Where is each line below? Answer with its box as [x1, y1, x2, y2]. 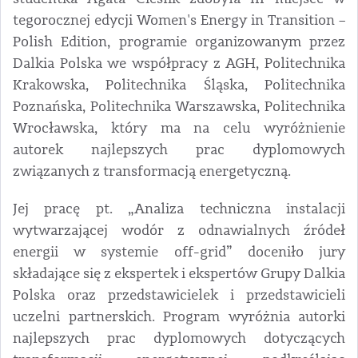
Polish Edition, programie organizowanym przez [13, 33, 345, 51]
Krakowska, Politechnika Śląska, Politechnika [13, 76, 345, 94]
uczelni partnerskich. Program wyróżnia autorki [13, 308, 345, 326]
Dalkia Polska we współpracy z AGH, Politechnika [13, 54, 345, 73]
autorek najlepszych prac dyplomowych [13, 141, 345, 159]
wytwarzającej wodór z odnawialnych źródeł [13, 221, 345, 240]
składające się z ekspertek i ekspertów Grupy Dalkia [13, 265, 345, 283]
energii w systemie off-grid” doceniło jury [13, 243, 345, 261]
